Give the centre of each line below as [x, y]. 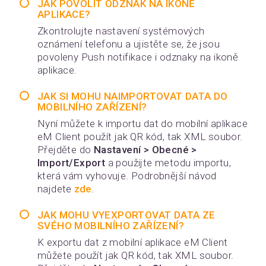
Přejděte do [66, 150]
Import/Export [72, 163]
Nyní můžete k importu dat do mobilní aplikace [142, 123]
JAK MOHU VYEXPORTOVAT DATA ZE [126, 215]
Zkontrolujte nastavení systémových [121, 31]
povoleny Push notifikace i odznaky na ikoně [138, 57]
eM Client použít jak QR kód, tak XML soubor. [140, 137]
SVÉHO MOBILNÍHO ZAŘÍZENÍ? [111, 226]
